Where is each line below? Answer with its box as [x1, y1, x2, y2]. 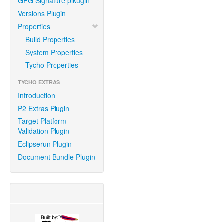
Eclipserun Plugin [18, 139, 72, 149]
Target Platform [18, 116, 66, 126]
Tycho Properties [25, 60, 78, 70]
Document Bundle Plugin [18, 152, 95, 162]
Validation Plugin [18, 126, 69, 136]
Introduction [18, 90, 55, 100]
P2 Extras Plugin [18, 103, 69, 113]
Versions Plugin [18, 8, 66, 18]
